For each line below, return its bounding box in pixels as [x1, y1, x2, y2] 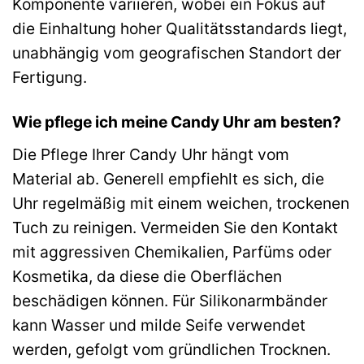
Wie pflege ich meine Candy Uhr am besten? [12, 112, 341, 132]
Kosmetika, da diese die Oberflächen [12, 266, 282, 286]
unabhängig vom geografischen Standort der [12, 43, 341, 63]
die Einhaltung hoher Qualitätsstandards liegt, [12, 19, 347, 39]
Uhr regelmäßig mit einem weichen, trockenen [12, 193, 349, 213]
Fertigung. [12, 67, 87, 88]
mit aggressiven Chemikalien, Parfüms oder [12, 241, 331, 262]
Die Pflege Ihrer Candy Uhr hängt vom [12, 144, 289, 164]
